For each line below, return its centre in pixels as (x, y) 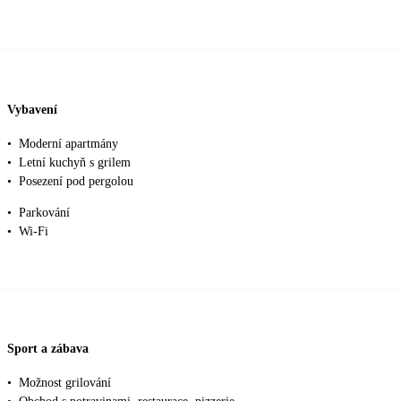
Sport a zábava (48, 349)
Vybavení (32, 109)
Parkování (44, 212)
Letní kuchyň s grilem (75, 162)
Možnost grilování (65, 382)
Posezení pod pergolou (76, 181)
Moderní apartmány (68, 143)
